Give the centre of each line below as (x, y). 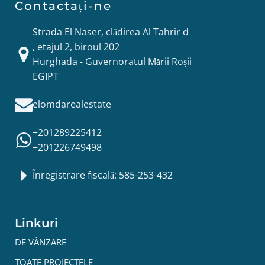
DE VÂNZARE (41, 242)
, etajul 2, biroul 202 (76, 46)
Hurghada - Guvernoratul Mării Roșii (112, 61)
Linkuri (36, 223)
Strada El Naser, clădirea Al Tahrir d (111, 32)
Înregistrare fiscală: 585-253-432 (103, 175)
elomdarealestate (72, 104)
